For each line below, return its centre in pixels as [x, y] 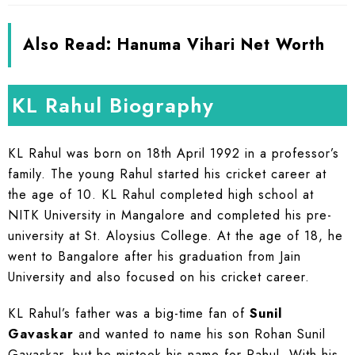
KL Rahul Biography [113, 106]
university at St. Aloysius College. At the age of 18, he [176, 236]
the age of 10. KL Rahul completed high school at [161, 195]
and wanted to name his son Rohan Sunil [200, 334]
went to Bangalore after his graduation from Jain [155, 257]
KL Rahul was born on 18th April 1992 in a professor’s [174, 154]
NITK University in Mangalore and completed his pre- [170, 216]
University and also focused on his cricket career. [159, 277]
